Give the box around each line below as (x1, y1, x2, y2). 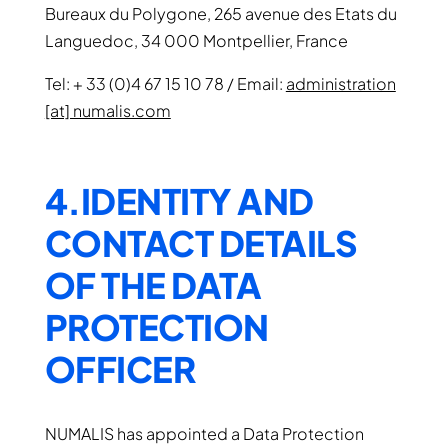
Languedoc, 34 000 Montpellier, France (44, 30, 348, 51)
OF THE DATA (44, 263, 262, 307)
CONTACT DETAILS (44, 221, 358, 265)
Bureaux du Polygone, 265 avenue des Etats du (44, 3, 397, 24)
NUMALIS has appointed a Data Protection (44, 423, 364, 444)
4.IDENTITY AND (44, 179, 314, 223)
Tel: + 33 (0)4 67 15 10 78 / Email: (44, 73, 286, 94)
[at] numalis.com (44, 100, 171, 121)
